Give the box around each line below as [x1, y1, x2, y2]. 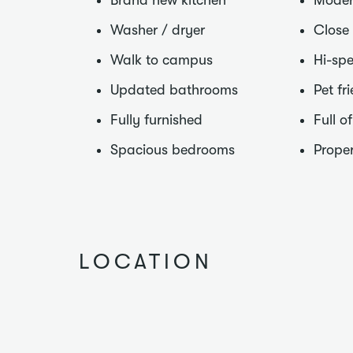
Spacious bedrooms [110, 142, 235, 158]
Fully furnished [110, 112, 203, 128]
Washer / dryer [110, 22, 205, 38]
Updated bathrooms [110, 82, 238, 98]
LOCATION [79, 250, 213, 274]
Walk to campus [110, 52, 213, 68]
